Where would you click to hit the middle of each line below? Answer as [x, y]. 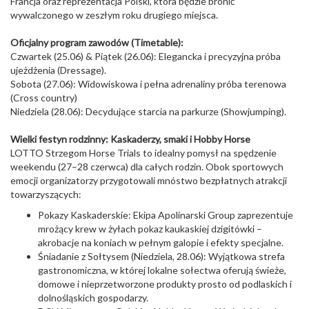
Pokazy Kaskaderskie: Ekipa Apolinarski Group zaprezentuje [166, 215]
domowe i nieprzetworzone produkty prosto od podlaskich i [165, 284]
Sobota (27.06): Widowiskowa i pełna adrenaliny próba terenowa [148, 84]
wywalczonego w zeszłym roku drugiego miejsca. [114, 15]
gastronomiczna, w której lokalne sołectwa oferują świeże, [162, 270]
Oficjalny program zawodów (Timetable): [97, 42]
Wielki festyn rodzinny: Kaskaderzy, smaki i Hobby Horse [130, 139]
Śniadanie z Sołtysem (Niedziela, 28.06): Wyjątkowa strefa [161, 256]
